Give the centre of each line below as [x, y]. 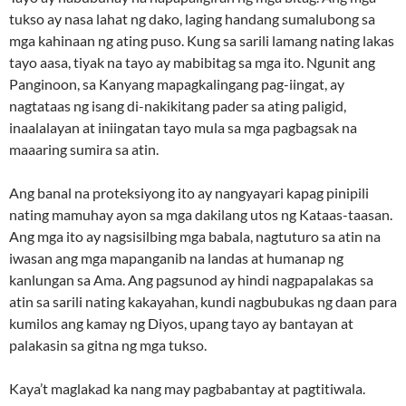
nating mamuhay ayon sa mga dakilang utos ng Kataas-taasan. [201, 215]
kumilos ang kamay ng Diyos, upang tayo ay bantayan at [181, 324]
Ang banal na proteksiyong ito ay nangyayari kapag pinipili [189, 193]
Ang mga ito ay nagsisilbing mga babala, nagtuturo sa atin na [195, 237]
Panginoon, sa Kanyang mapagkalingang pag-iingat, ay [177, 84]
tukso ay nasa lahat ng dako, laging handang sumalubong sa [192, 19]
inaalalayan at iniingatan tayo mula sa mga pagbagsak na [183, 128]
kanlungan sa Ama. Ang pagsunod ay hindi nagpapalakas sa [191, 280]
